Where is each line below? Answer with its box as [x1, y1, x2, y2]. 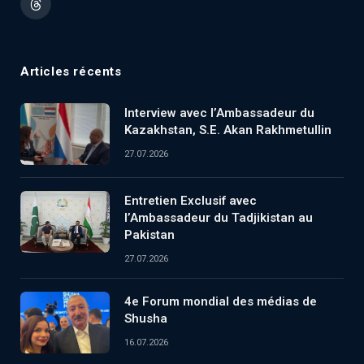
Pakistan [124, 227, 175, 242]
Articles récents [20, 63, 122, 79]
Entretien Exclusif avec [124, 193, 257, 208]
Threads [34, 4, 78, 18]
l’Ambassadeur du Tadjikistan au [124, 210, 313, 225]
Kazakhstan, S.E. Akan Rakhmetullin [124, 122, 331, 137]
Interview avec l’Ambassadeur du [124, 105, 314, 120]
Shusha [124, 310, 167, 326]
